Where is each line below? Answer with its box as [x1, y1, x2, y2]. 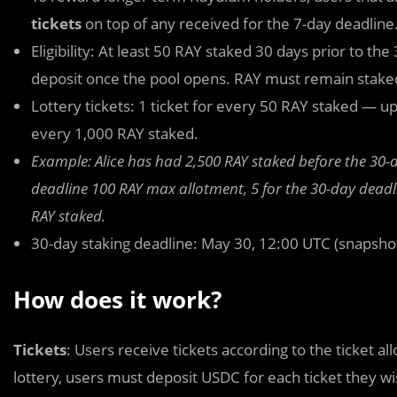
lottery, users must [13, 366, 143, 387]
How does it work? [13, 283, 222, 315]
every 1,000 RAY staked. [31, 122, 198, 144]
